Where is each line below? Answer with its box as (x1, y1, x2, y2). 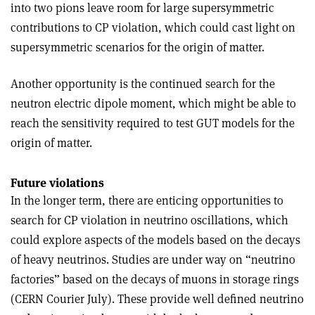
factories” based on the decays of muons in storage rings (11, 271, 299, 287)
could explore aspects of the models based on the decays (11, 232, 300, 247)
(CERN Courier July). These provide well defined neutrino (11, 291, 304, 307)
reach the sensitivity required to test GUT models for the (11, 115, 295, 131)
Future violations (11, 175, 104, 191)
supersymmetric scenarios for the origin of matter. (11, 39, 264, 55)
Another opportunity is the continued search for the (11, 76, 275, 91)
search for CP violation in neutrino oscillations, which (11, 212, 288, 228)
